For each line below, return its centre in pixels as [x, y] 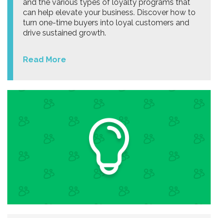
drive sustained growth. [64, 33]
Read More [45, 60]
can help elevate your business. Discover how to [109, 12]
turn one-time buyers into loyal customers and [106, 23]
